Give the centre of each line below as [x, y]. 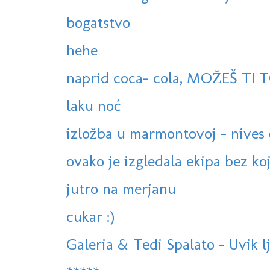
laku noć [93, 106]
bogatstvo [98, 23]
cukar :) [90, 217]
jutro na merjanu [121, 189]
